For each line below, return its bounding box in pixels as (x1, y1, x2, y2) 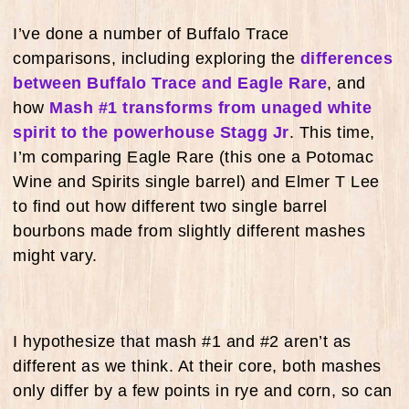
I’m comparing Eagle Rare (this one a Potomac (13, 147, 373, 166)
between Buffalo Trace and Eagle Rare (13, 73, 327, 92)
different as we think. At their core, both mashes (13, 356, 382, 375)
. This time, (288, 122, 375, 142)
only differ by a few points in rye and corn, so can (13, 381, 393, 400)
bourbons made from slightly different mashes (13, 221, 365, 240)
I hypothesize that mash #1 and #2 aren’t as (13, 331, 351, 351)
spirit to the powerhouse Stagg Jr (13, 122, 289, 142)
